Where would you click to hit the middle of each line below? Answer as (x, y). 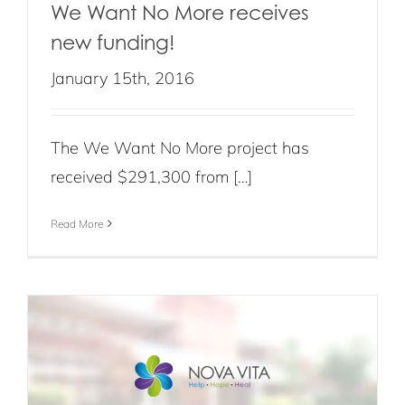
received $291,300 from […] (151, 176)
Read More (77, 223)
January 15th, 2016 (122, 78)
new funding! (113, 42)
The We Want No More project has (180, 147)
